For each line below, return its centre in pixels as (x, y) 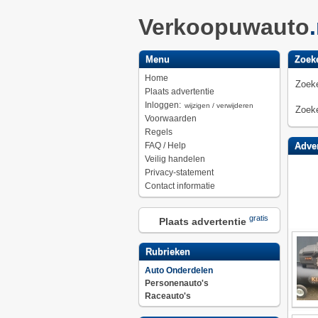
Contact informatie (180, 186)
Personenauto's (176, 283)
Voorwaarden (170, 119)
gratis (258, 218)
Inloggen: (164, 105)
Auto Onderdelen (179, 270)
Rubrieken (166, 252)
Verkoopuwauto (224, 27)
